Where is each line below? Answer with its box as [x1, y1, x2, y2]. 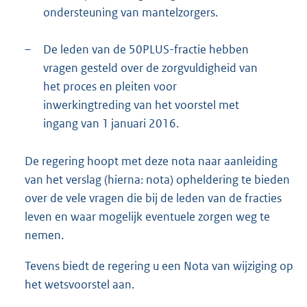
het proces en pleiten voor [43, 79, 177, 95]
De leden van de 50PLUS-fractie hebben [43, 42, 249, 58]
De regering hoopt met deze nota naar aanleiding [25, 153, 278, 169]
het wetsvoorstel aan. [25, 277, 134, 293]
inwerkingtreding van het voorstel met [43, 97, 239, 113]
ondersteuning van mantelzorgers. [43, 5, 218, 21]
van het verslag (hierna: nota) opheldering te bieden [25, 172, 290, 188]
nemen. [25, 228, 64, 243]
